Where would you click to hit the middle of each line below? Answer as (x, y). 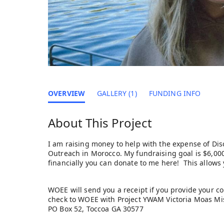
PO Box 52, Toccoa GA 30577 (96, 208)
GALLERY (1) (117, 93)
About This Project (100, 122)
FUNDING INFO (175, 93)
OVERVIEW (67, 93)
